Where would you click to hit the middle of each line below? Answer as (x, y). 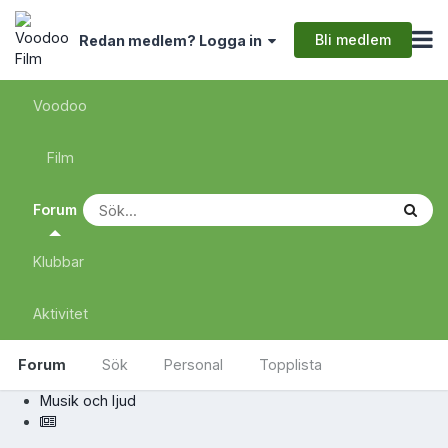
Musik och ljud (88, 400)
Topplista (290, 364)
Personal (193, 364)
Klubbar (58, 261)
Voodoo (60, 105)
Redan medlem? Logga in (173, 41)
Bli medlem (353, 39)
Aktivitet (60, 313)
